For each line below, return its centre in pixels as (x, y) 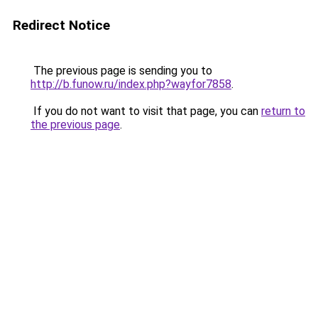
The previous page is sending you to (121, 71)
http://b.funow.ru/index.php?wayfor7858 (131, 84)
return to (283, 111)
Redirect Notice (61, 25)
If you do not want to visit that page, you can (146, 111)
